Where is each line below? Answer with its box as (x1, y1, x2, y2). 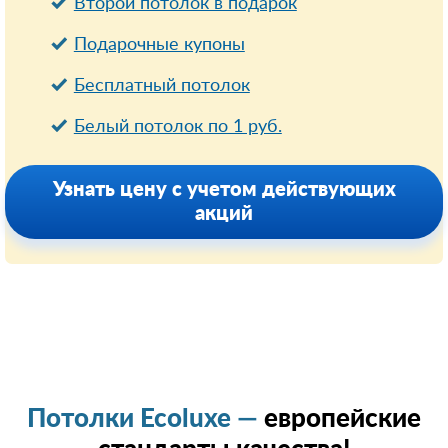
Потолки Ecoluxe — (27, 406, 264, 432)
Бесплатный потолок (73, 77, 250, 95)
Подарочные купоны (73, 36, 245, 54)
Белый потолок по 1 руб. (73, 118, 282, 136)
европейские (264, 406, 421, 432)
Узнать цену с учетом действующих (52, 180, 396, 200)
